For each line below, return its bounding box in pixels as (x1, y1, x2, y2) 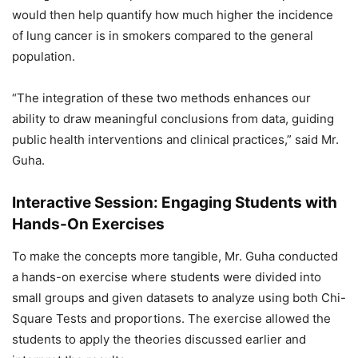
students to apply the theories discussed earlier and (12, 332, 306, 348)
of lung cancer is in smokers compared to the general (12, 28, 313, 44)
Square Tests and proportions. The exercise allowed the (12, 311, 331, 327)
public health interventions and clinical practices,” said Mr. (12, 132, 339, 148)
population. (12, 49, 75, 65)
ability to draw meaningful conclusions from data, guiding (12, 111, 334, 127)
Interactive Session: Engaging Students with (12, 193, 337, 213)
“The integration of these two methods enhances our (12, 90, 311, 106)
